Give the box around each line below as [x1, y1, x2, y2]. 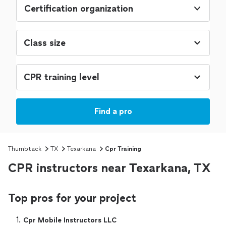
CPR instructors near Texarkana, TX [8, 160, 210, 176]
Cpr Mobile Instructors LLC [23, 216, 117, 225]
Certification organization [24, 3, 133, 15]
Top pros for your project [8, 191, 136, 205]
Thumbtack [8, 145, 41, 153]
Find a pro [94, 106, 132, 117]
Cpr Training [105, 145, 141, 153]
